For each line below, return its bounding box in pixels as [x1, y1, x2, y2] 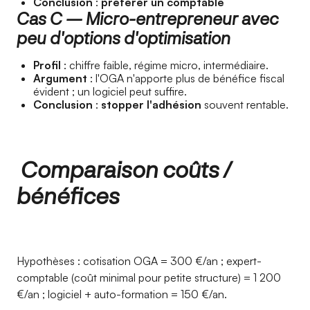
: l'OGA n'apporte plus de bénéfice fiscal [87, 71, 284, 85]
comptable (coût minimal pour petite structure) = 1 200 [17, 271, 281, 284]
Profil [33, 58, 61, 72]
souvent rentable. [201, 98, 289, 111]
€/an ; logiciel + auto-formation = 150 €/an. [17, 287, 227, 301]
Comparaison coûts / [17, 156, 231, 182]
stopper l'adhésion [101, 98, 201, 111]
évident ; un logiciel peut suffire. [33, 84, 187, 98]
